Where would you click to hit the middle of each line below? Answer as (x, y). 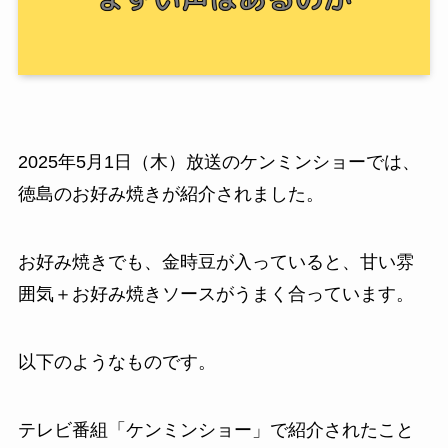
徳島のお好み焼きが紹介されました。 (170, 194)
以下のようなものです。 (116, 362)
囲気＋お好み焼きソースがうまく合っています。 (215, 294)
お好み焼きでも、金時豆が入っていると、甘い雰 (215, 262)
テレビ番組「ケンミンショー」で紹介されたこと (215, 429)
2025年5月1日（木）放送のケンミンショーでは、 (218, 162)
